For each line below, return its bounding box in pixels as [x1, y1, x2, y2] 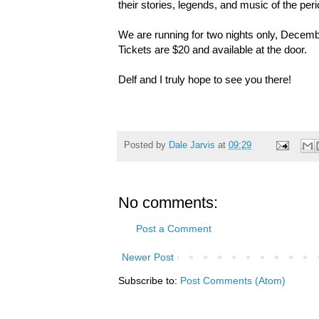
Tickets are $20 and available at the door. [118, 43, 307, 56]
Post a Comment [136, 223, 211, 235]
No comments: [118, 194, 218, 212]
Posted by [124, 140, 169, 151]
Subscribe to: [118, 275, 180, 287]
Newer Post [122, 251, 174, 263]
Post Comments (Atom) [180, 275, 286, 287]
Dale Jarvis [169, 140, 215, 151]
